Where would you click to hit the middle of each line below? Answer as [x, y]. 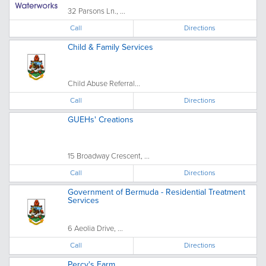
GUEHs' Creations [101, 120]
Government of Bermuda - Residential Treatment [156, 192]
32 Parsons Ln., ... [96, 11]
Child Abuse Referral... [104, 83]
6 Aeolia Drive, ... [95, 228]
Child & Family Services [110, 47]
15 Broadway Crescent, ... [109, 156]
